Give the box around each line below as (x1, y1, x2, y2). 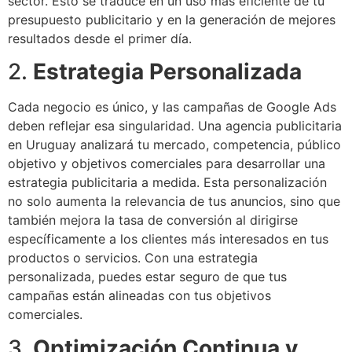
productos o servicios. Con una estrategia (8, 250, 258, 266)
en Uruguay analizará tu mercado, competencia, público (8, 137, 341, 153)
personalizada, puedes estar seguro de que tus (8, 269, 287, 285)
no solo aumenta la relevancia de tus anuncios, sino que (8, 193, 340, 210)
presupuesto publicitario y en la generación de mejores (8, 11, 335, 27)
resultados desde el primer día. (8, 30, 192, 46)
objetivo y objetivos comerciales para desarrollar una (8, 156, 325, 172)
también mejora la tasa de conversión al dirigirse (8, 212, 298, 229)
